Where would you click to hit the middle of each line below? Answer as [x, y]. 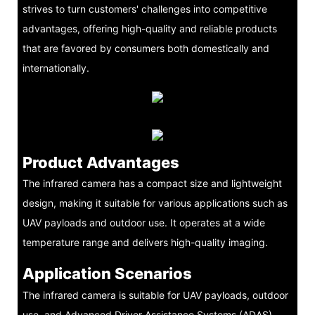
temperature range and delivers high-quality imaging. [145, 243]
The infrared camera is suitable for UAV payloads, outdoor [155, 295]
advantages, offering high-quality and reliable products [149, 28]
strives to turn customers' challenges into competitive [144, 8]
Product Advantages [101, 162]
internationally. [56, 67]
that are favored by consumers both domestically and [146, 48]
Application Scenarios [107, 274]
